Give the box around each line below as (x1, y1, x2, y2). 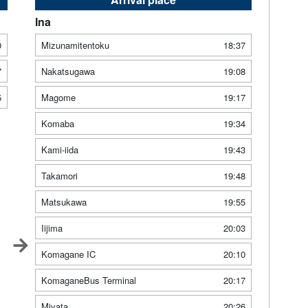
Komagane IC (41, 247, 96, 261)
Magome (41, 90, 76, 104)
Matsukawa (41, 195, 87, 208)
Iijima (41, 221, 63, 234)
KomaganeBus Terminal (41, 273, 136, 287)
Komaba (41, 116, 74, 130)
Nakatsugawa (41, 64, 95, 78)
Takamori (41, 168, 78, 182)
